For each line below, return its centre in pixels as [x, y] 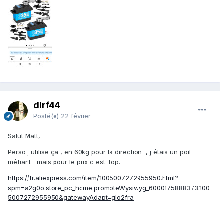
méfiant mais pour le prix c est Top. [64, 162]
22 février [76, 116]
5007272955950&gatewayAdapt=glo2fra [71, 198]
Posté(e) [47, 116]
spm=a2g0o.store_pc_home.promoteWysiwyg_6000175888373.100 [109, 188]
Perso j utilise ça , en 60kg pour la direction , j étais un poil [99, 152]
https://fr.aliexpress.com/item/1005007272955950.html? [93, 178]
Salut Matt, [25, 136]
